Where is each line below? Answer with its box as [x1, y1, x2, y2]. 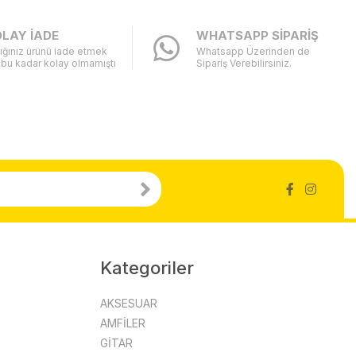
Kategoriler [99, 257, 194, 278]
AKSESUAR [99, 296, 157, 310]
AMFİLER [99, 316, 145, 330]
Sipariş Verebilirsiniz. [196, 57, 292, 69]
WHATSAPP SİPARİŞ [196, 28, 319, 43]
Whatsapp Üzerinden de [196, 45, 311, 57]
